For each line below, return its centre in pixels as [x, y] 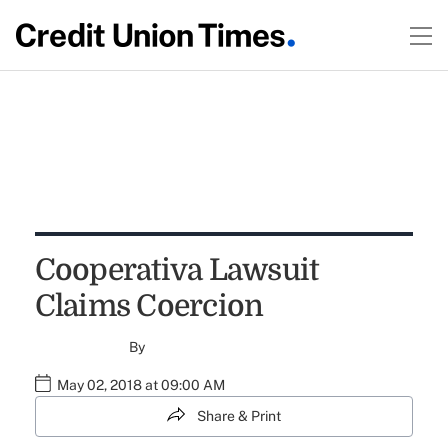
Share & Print [239, 416]
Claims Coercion [149, 306]
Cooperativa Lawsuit [176, 270]
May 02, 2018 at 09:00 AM [140, 385]
